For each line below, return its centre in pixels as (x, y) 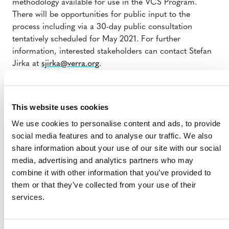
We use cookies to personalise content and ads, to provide (116, 123)
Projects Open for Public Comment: (114, 208)
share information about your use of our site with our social (116, 148)
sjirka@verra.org (70, 64)
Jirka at (27, 64)
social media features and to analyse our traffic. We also (112, 135)
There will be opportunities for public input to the (101, 15)
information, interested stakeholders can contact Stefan (112, 52)
